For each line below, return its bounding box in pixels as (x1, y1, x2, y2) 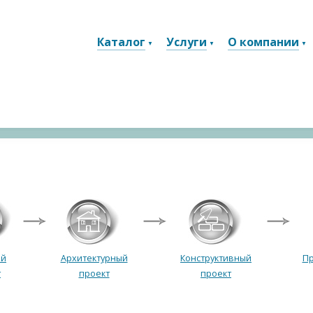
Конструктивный (180, 252, 252, 264)
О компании (228, 34, 299, 50)
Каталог (97, 34, 145, 50)
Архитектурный (60, 252, 128, 264)
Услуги (166, 34, 207, 50)
